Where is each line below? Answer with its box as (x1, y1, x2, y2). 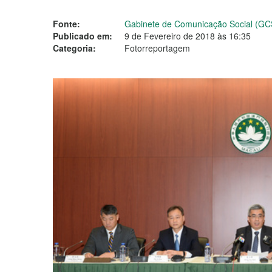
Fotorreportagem (124, 42, 190, 54)
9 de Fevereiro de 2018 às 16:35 (124, 30, 251, 42)
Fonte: (53, 18, 80, 30)
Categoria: (53, 42, 96, 54)
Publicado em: (53, 30, 112, 42)
